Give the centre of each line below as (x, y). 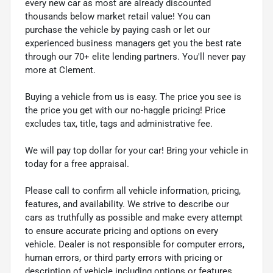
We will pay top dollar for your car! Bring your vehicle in (136, 150)
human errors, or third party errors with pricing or (124, 257)
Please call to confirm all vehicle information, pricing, (133, 190)
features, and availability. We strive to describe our (127, 204)
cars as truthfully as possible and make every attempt (134, 217)
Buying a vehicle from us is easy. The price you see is (133, 97)
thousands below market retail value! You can (118, 16)
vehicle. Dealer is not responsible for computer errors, (135, 244)
